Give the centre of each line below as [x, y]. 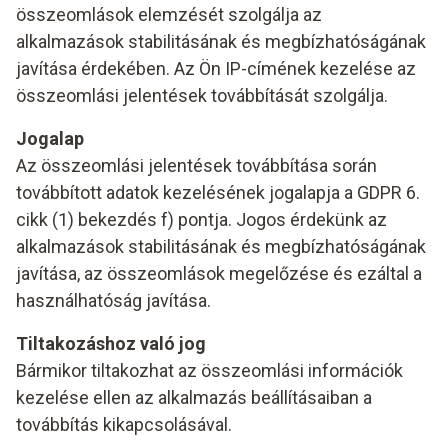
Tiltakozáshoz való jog [111, 343]
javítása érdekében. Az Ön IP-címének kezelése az [216, 68]
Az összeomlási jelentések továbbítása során [196, 165]
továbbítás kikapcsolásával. [124, 424]
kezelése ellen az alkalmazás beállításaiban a [194, 397]
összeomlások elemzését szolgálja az [169, 14]
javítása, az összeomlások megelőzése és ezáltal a [219, 273]
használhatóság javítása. [113, 300]
